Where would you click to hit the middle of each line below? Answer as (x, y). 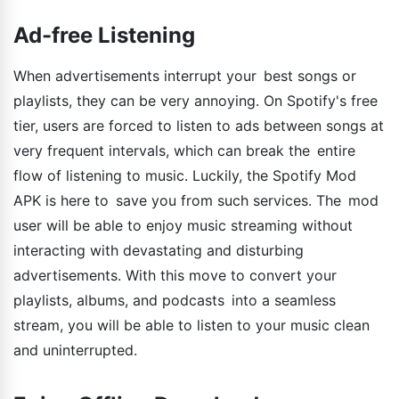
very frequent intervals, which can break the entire (184, 151)
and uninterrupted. (75, 350)
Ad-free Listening (104, 36)
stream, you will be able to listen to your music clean (191, 326)
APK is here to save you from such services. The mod (196, 201)
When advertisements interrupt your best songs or (185, 76)
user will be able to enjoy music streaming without (183, 226)
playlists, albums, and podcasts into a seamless (175, 301)
